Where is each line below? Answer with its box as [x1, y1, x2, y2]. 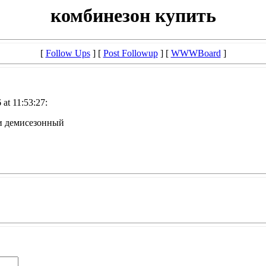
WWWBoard [170, 48, 221, 59]
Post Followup [103, 48, 158, 59]
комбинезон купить [50, 5, 216, 26]
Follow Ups [45, 48, 90, 59]
